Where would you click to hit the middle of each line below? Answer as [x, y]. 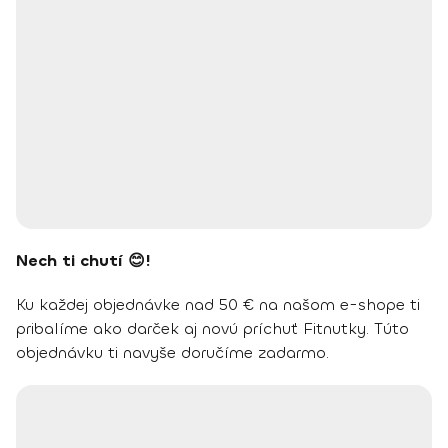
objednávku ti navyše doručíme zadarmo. [172, 352]
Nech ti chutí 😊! [83, 260]
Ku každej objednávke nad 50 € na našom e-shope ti [218, 304]
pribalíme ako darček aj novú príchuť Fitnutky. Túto [212, 328]
